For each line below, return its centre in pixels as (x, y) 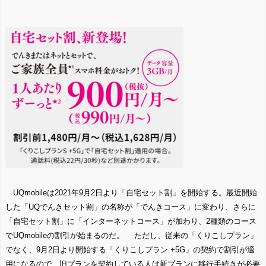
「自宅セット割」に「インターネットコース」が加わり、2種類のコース (131, 221)
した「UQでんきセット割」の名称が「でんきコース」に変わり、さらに (131, 207)
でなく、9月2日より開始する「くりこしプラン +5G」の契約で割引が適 (130, 249)
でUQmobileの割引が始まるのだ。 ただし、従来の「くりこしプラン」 (132, 235)
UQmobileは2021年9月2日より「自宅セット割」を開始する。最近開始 (131, 192)
